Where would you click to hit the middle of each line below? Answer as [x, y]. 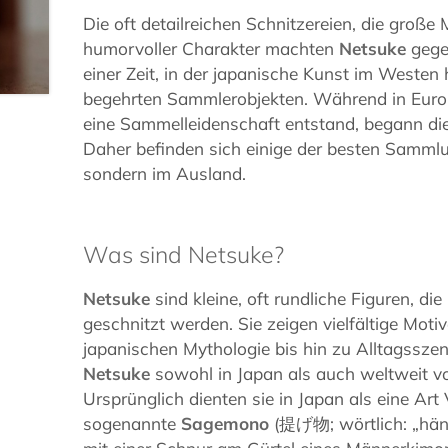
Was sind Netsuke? [184, 255]
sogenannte [132, 424]
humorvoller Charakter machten [211, 49]
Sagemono [225, 424]
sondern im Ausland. [165, 174]
